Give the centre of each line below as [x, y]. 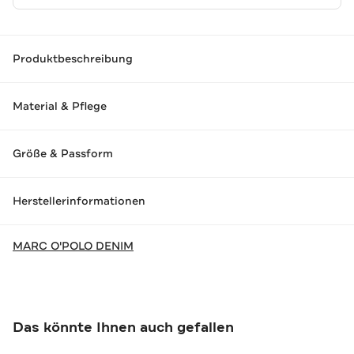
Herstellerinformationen [79, 201]
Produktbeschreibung [73, 59]
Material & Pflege [60, 106]
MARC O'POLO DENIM [73, 245]
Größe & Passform [63, 154]
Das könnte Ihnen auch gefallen [123, 327]
